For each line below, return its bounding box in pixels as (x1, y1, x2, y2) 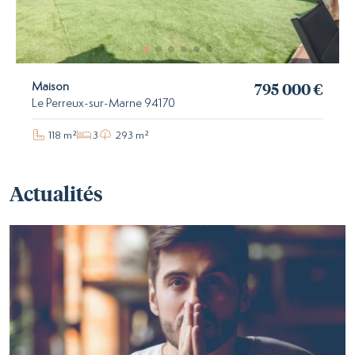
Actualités (10, 181, 103, 207)
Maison (32, 81, 69, 93)
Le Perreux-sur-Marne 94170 (32, 97, 175, 109)
